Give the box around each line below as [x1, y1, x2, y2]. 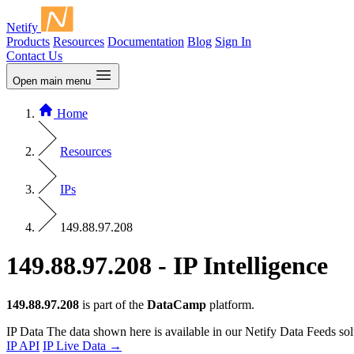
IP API [6, 338, 40, 352]
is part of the [79, 297, 147, 311]
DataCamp [147, 297, 206, 311]
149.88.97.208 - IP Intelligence [6, 251, 328, 281]
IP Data [6, 324, 47, 338]
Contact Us [6, 49, 62, 62]
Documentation [107, 35, 184, 48]
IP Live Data [43, 338, 109, 352]
